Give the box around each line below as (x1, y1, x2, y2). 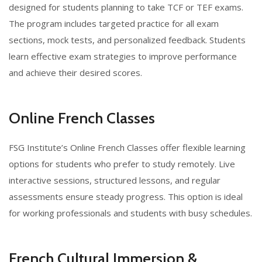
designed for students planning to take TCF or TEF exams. (9, 1, 243, 13)
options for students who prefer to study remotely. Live (9, 158, 235, 170)
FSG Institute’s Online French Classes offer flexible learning (9, 142, 246, 154)
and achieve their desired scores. (9, 67, 142, 79)
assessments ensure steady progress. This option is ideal (9, 191, 243, 203)
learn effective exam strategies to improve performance (9, 50, 237, 63)
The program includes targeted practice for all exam (9, 18, 219, 30)
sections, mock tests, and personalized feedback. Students (9, 34, 246, 46)
